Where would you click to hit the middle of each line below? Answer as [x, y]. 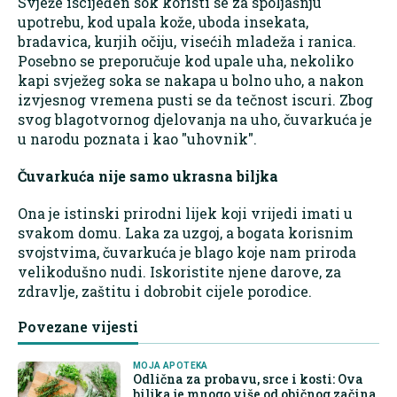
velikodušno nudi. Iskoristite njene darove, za [179, 271]
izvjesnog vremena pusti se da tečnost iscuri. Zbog [195, 99]
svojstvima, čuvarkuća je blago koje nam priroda [187, 252]
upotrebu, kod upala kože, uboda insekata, [163, 21]
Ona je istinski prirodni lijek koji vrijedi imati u [185, 213]
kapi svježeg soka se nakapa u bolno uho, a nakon [191, 80]
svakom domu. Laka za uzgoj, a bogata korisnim [186, 232]
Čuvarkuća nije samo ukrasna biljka [148, 175]
